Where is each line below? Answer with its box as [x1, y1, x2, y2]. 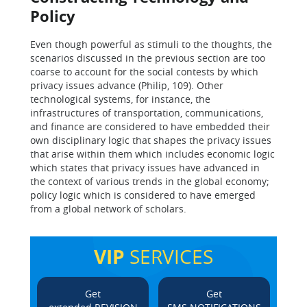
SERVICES [125, 244, 213, 269]
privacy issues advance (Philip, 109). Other [30, 79, 223, 92]
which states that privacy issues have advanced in [30, 161, 260, 174]
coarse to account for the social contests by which [30, 65, 258, 78]
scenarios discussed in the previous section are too [30, 51, 265, 64]
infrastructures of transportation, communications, [30, 106, 263, 119]
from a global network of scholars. [30, 202, 186, 215]
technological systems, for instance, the [30, 93, 210, 106]
